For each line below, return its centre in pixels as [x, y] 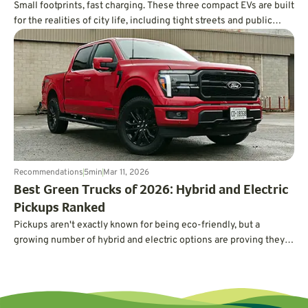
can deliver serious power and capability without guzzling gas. [147, 255]
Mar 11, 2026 [126, 172]
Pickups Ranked [59, 209]
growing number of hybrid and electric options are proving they [149, 240]
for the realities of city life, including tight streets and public [143, 21]
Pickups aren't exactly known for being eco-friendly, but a [137, 225]
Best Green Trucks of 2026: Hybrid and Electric [151, 191]
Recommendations [48, 172]
